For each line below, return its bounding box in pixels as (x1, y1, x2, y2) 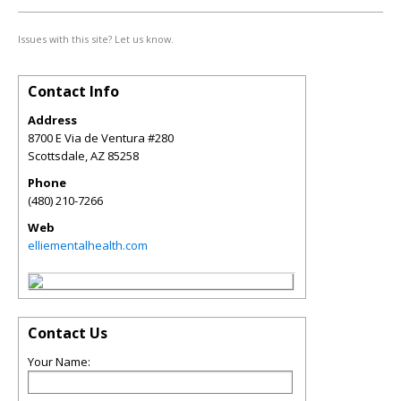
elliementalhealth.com (28, 237, 148, 253)
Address (28, 112, 77, 128)
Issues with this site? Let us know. (18, 32, 174, 46)
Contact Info (28, 81, 119, 101)
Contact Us (28, 323, 107, 343)
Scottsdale (28, 148, 85, 164)
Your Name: (28, 354, 90, 370)
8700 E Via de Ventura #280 (28, 130, 174, 146)
